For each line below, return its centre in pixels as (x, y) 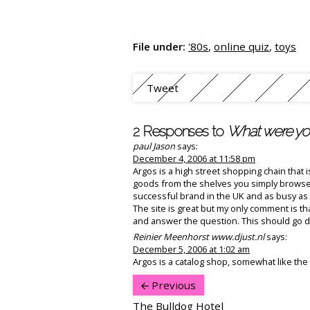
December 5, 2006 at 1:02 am (191, 249)
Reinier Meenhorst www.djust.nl (199, 236)
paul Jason (154, 146)
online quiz (241, 46)
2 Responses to (180, 131)
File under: (159, 46)
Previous (172, 285)
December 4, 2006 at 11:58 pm (194, 158)
